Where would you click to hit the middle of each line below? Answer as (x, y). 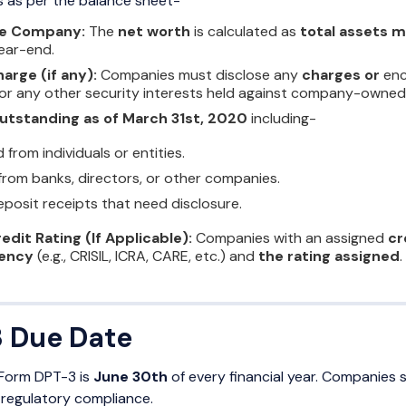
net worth (154, 32)
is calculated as (245, 32)
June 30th (130, 376)
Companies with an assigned (292, 238)
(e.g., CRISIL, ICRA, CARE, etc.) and (146, 256)
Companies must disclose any (201, 75)
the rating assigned (329, 256)
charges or (343, 75)
